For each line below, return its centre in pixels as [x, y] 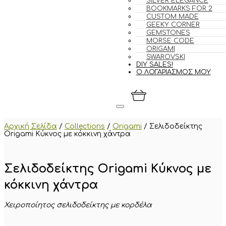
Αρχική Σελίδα [31, 126]
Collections [85, 126]
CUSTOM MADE [172, 17]
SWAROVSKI [165, 57]
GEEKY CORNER [173, 25]
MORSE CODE [170, 41]
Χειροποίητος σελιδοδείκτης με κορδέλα [78, 205]
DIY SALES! [154, 65]
